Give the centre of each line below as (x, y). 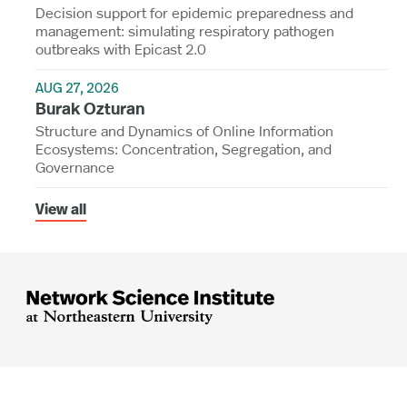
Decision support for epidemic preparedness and (194, 12)
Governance (75, 166)
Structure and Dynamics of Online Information (184, 130)
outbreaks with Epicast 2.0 (121, 48)
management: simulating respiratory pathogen (185, 30)
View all (61, 210)
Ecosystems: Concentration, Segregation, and (184, 148)
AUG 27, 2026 (77, 89)
